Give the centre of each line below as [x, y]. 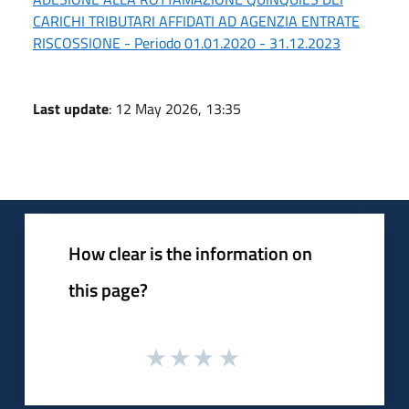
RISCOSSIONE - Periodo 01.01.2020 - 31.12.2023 [187, 42]
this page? [108, 289]
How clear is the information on [190, 253]
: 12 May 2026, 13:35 [175, 108]
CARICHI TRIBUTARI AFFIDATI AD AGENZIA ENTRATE [196, 21]
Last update [71, 108]
